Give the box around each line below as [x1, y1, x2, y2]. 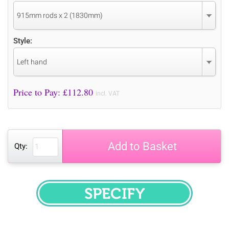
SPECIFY [114, 193, 157, 206]
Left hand [17, 57, 47, 66]
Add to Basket [107, 140, 177, 153]
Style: [13, 36, 32, 45]
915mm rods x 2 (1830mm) [17, 11, 103, 19]
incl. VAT [96, 89, 120, 97]
